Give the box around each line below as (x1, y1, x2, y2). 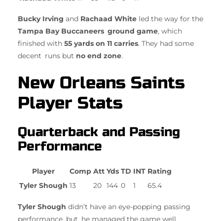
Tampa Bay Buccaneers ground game (18, 26, 158, 36)
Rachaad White (80, 14, 137, 23)
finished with (18, 38, 64, 48)
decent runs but (18, 51, 76, 60)
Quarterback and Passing (18, 124, 180, 140)
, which (158, 26, 182, 36)
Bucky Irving (18, 14, 64, 23)
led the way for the (137, 14, 203, 23)
